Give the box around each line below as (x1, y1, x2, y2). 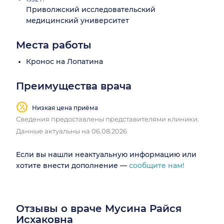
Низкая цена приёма (32, 103, 98, 111)
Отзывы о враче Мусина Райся (16, 202, 181, 215)
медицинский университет (26, 16, 129, 25)
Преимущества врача (16, 80, 131, 92)
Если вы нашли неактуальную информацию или (16, 150, 196, 159)
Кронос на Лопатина (26, 57, 103, 66)
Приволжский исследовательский (26, 5, 155, 14)
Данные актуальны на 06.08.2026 (16, 127, 127, 135)
